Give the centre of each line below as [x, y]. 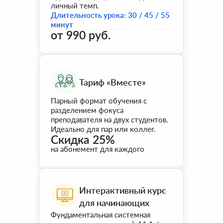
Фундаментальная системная [101, 215]
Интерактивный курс [123, 190]
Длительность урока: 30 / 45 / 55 [110, 15]
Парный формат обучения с [99, 101]
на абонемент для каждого [98, 149]
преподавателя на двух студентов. [110, 119]
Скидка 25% [83, 139]
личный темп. [75, 5]
